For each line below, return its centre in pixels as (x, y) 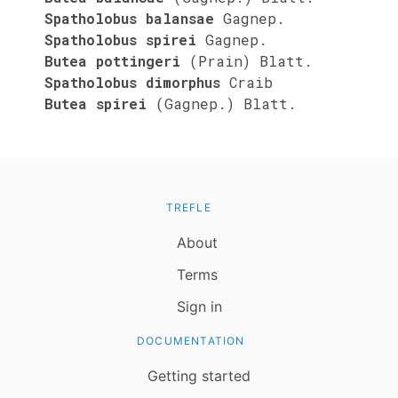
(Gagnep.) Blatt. (226, 103)
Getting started (199, 375)
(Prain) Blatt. (251, 60)
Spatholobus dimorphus (132, 82)
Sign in (199, 306)
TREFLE (188, 207)
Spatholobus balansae (129, 18)
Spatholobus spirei (120, 39)
